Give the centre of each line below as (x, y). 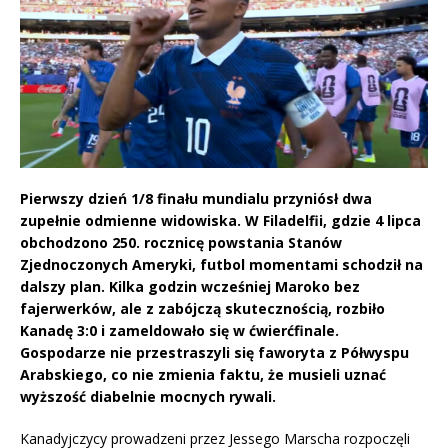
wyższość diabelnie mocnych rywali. (148, 397)
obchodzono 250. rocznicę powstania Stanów (181, 243)
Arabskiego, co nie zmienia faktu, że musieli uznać (203, 375)
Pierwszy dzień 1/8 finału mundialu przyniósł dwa (196, 199)
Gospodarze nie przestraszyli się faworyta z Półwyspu (214, 353)
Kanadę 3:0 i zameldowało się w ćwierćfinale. (179, 331)
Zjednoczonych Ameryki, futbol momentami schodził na (221, 265)
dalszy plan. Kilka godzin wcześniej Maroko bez (190, 287)
